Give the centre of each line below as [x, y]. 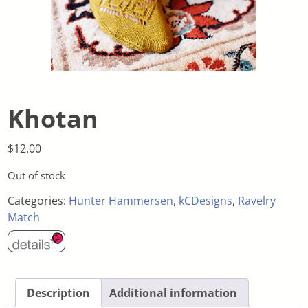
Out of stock [37, 175]
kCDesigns [206, 201]
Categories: [38, 201]
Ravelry [257, 201]
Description [59, 293]
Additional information [174, 293]
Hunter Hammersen [121, 201]
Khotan [53, 118]
